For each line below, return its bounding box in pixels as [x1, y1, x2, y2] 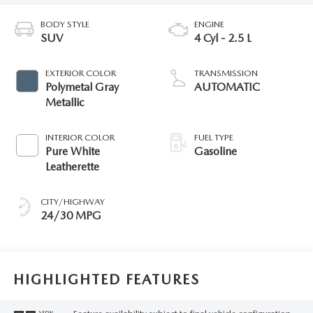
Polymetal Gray [45, 80, 119, 94]
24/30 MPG [40, 208, 101, 222]
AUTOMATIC [194, 80, 260, 94]
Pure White [45, 144, 100, 158]
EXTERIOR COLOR [45, 67, 116, 78]
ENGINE [194, 18, 224, 29]
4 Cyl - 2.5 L [194, 31, 252, 45]
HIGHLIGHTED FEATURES [13, 271, 200, 289]
